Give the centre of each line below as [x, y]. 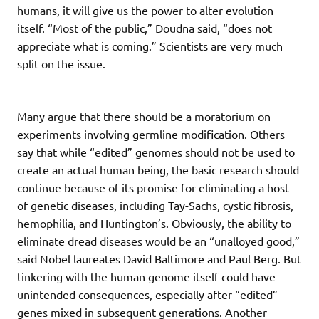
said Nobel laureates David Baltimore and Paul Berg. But [159, 258]
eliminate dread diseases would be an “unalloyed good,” [158, 240]
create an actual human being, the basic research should [158, 169]
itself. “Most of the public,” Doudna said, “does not [145, 27]
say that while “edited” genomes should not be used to [156, 151]
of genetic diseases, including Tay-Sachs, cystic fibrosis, [155, 205]
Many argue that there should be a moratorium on [144, 116]
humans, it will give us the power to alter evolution [145, 10]
